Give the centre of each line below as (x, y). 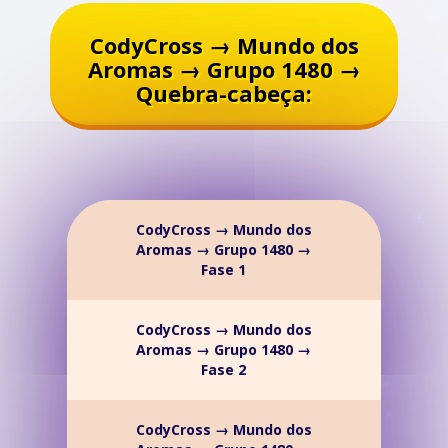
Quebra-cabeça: (224, 93)
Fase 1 (224, 269)
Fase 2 (224, 369)
